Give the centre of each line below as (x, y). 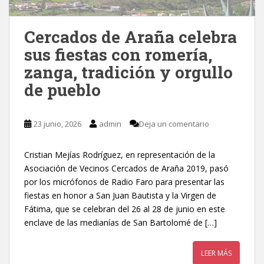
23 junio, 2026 (57, 123)
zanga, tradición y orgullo (128, 72)
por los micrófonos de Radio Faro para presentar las (124, 181)
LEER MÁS (216, 253)
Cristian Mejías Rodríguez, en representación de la (120, 154)
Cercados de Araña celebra (131, 37)
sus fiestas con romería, (118, 54)
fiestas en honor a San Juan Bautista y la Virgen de (120, 195)
